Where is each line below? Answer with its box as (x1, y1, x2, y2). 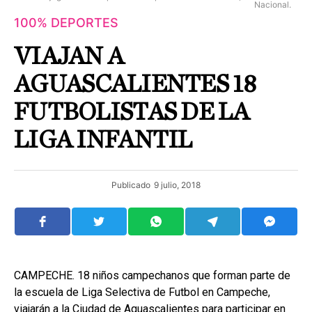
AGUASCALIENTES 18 (14, 71, 256, 97)
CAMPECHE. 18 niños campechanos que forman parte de (14, 268, 290, 282)
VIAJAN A (14, 43, 124, 69)
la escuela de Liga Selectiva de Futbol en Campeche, (14, 285, 270, 299)
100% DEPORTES (14, 15, 118, 30)
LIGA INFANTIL (14, 127, 192, 153)
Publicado (111, 179, 150, 190)
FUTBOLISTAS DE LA (14, 99, 249, 125)
